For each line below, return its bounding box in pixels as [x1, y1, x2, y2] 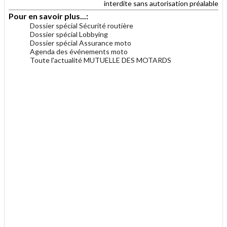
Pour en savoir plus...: [9, 11, 90, 21]
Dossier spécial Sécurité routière [30, 21, 133, 30]
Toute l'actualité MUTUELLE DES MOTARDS [30, 55, 171, 64]
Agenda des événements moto [30, 47, 128, 56]
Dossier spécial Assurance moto [30, 38, 131, 47]
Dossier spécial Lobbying [30, 29, 108, 39]
